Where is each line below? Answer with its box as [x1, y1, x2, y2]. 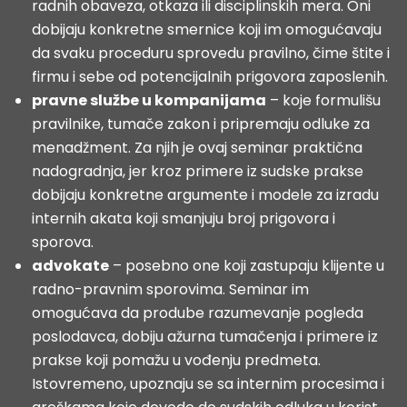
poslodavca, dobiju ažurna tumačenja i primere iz [32, 326, 378, 347]
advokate [32, 255, 109, 276]
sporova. [32, 232, 94, 253]
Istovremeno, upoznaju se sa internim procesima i [32, 373, 384, 394]
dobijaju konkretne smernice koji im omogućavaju [32, 19, 382, 40]
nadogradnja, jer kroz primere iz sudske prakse [32, 161, 363, 182]
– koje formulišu [266, 90, 381, 111]
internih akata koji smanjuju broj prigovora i [32, 208, 335, 229]
